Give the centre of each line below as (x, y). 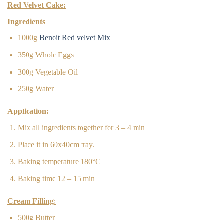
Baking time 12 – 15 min (56, 178)
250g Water (35, 89)
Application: (28, 111)
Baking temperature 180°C (59, 162)
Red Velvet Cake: (37, 5)
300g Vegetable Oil (47, 72)
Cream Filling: (32, 201)
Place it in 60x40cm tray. (56, 144)
